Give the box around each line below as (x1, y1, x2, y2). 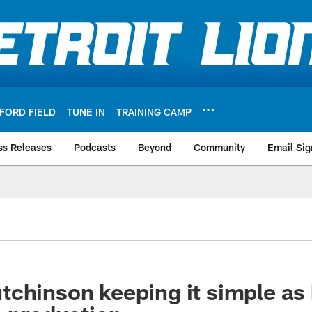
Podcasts (74, 141, 116, 153)
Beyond (138, 141, 171, 153)
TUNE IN (67, 105, 105, 118)
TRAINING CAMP (116, 105, 192, 118)
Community (194, 141, 245, 153)
